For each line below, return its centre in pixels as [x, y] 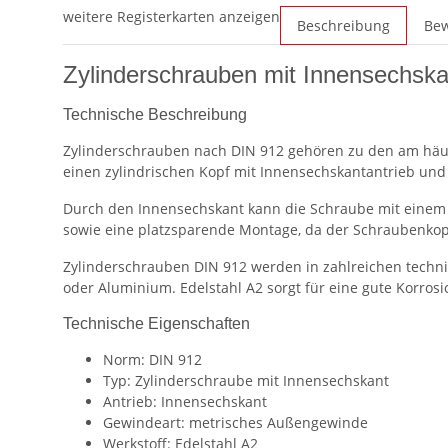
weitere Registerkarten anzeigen [171, 17]
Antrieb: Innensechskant [187, 402]
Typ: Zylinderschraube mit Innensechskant [246, 381]
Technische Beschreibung [155, 115]
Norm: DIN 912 [152, 360]
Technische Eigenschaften [156, 324]
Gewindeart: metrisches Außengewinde [235, 423]
